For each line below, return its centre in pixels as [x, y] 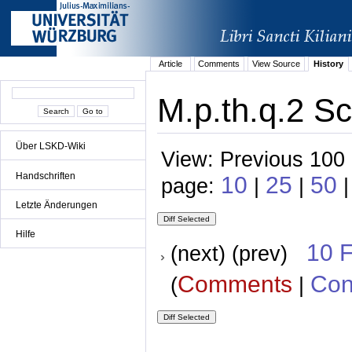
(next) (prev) [238, 254]
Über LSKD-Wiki [51, 147]
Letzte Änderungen [57, 205]
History [328, 64]
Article [170, 64]
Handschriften [46, 176]
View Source [276, 64]
